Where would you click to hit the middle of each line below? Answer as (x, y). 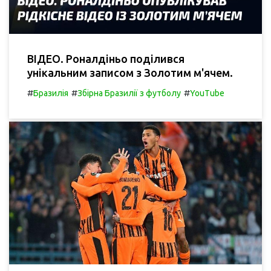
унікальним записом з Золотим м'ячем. (130, 73)
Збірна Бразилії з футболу (129, 93)
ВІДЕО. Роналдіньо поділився (106, 59)
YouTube (207, 93)
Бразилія (51, 93)
